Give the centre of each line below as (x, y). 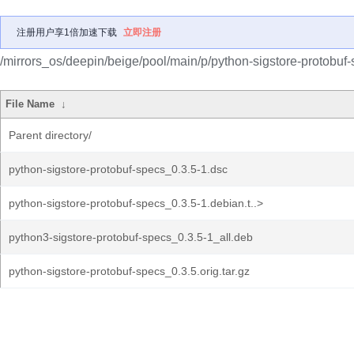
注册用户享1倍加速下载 (67, 32)
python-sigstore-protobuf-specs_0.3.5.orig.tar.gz (129, 271)
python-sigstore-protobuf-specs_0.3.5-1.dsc (118, 169)
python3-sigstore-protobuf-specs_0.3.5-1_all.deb (131, 237)
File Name (30, 104)
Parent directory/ (50, 135)
